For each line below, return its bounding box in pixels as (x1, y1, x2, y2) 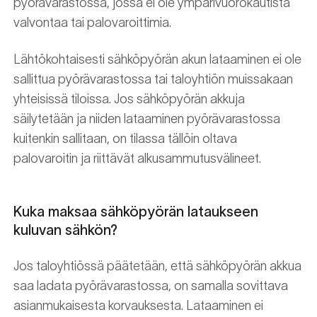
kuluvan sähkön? (13, 222, 117, 238)
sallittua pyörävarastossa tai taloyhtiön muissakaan (13, 72, 293, 86)
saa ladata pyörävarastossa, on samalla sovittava (13, 279, 288, 293)
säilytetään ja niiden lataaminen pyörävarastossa (13, 112, 280, 126)
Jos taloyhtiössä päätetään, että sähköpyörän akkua (13, 259, 301, 273)
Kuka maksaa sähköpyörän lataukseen (13, 204, 258, 219)
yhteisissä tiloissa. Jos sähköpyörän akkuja (13, 92, 245, 106)
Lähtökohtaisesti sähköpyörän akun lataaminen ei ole (13, 52, 301, 67)
